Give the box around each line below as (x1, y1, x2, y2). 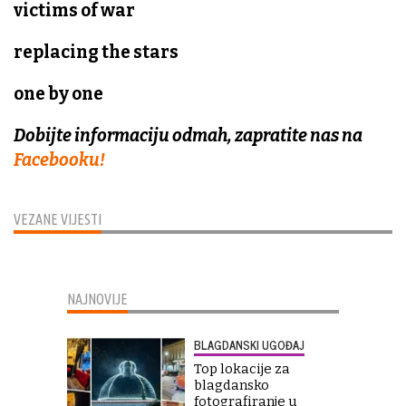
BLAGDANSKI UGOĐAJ (194, 335, 304, 355)
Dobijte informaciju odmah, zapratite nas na (14, 125, 362, 147)
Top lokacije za (194, 361, 290, 378)
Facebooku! (14, 150, 105, 171)
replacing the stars (14, 42, 179, 63)
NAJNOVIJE (67, 291, 128, 308)
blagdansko (194, 377, 269, 394)
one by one (14, 83, 103, 105)
